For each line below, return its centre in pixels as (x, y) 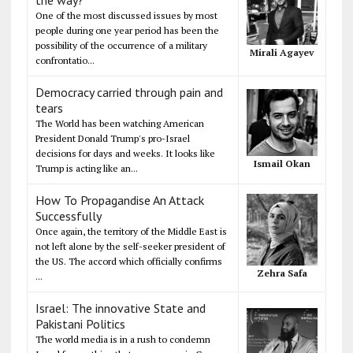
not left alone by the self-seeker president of (130, 246)
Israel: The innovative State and (120, 308)
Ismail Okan (282, 163)
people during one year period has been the (127, 30)
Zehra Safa (282, 273)
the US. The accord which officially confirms (128, 261)
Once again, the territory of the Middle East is (131, 231)
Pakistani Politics (80, 323)
